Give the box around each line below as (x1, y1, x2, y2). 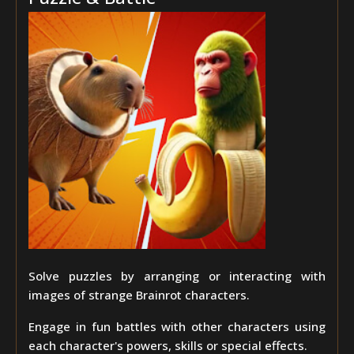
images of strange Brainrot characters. (28, 287, 250, 303)
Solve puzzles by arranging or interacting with (28, 268, 326, 284)
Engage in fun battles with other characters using (28, 318, 326, 334)
